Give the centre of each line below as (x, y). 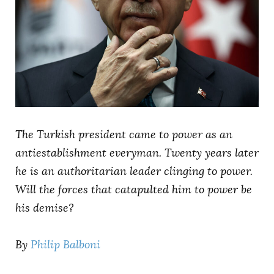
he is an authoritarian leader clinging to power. (134, 171)
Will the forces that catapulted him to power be (134, 189)
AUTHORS (45, 10)
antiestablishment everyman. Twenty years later (137, 153)
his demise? (45, 208)
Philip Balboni (65, 244)
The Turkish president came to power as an (124, 134)
